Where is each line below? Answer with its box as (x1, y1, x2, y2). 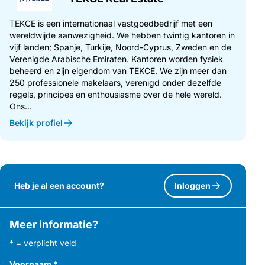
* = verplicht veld (9, 237, 76, 248)
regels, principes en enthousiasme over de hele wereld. (9, 89, 222, 99)
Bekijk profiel (9, 117, 63, 128)
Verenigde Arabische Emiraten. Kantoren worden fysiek (9, 53, 223, 64)
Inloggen (174, 180, 211, 190)
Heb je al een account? (14, 180, 104, 190)
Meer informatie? (9, 218, 98, 231)
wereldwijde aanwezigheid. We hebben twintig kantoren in (9, 30, 235, 40)
